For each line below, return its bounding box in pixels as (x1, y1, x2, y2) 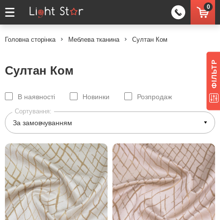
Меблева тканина (68, 35, 119, 43)
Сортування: (15, 108, 52, 115)
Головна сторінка (5, 35, 55, 43)
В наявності (18, 93, 55, 101)
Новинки (82, 93, 110, 101)
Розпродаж (137, 93, 172, 101)
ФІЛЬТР (210, 59, 218, 88)
